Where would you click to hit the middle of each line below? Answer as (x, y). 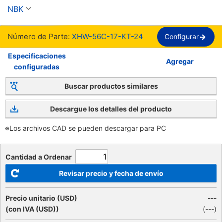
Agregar (180, 61)
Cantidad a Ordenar (39, 157)
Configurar (182, 36)
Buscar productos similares (111, 86)
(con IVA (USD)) (32, 209)
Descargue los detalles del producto (111, 109)
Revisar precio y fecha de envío (111, 173)
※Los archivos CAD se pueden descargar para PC (85, 128)
